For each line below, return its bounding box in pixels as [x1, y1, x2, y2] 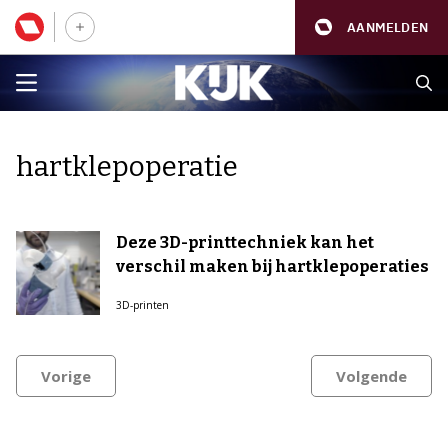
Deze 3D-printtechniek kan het [116, 233, 374, 252]
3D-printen [116, 298, 169, 312]
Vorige [41, 366, 91, 386]
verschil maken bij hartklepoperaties [116, 257, 429, 276]
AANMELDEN [347, 18, 428, 36]
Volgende [336, 366, 407, 386]
